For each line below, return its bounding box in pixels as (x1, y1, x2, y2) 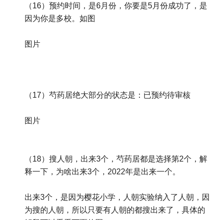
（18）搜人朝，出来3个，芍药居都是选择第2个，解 (25, 155, 207, 164)
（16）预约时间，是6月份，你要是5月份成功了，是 (25, 1, 207, 10)
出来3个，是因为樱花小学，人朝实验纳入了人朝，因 (25, 193, 210, 202)
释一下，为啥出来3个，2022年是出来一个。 (25, 167, 180, 176)
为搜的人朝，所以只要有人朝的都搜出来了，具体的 (25, 206, 205, 215)
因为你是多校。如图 (25, 14, 95, 23)
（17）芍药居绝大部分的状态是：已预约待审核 (25, 91, 191, 100)
